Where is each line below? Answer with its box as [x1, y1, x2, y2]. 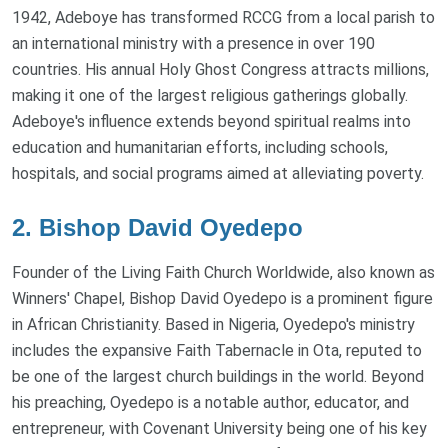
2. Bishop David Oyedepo [12, 214, 303, 242]
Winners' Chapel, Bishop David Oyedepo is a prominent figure [12, 289, 433, 309]
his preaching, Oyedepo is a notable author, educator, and [12, 393, 409, 413]
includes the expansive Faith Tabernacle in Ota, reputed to [12, 341, 422, 361]
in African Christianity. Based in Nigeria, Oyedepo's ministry [12, 315, 415, 335]
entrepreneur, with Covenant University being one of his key [12, 419, 427, 439]
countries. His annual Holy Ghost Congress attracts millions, [12, 60, 429, 80]
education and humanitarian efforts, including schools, [12, 138, 388, 158]
